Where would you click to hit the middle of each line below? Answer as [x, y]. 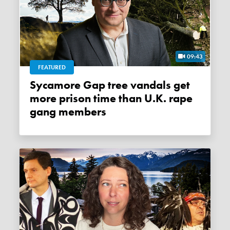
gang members [68, 112]
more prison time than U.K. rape [111, 99]
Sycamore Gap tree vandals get [33, 85]
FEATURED [52, 68]
